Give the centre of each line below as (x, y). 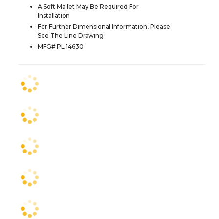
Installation (54, 15)
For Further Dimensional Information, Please (104, 26)
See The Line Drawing (71, 35)
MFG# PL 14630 (61, 46)
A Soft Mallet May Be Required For (88, 6)
